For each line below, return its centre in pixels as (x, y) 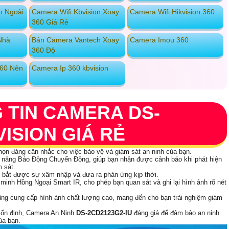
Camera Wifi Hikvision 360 (172, 12)
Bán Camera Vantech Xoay (75, 40)
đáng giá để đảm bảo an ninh (176, 213)
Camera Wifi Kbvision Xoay (75, 12)
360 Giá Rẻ (50, 22)
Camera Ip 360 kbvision (70, 68)
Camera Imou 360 (159, 40)
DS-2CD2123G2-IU (104, 213)
